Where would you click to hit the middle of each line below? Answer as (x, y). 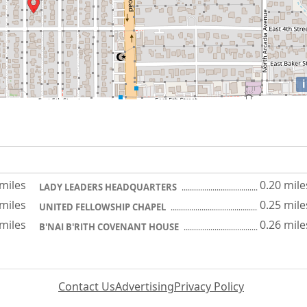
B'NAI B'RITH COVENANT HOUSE (110, 227)
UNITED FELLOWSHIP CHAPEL (103, 207)
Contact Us (87, 286)
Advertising (145, 286)
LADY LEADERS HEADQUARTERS (109, 187)
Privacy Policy (209, 286)
